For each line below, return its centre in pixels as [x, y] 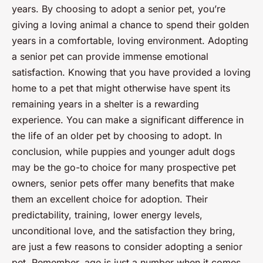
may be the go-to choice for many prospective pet [124, 167]
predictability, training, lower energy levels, [107, 215]
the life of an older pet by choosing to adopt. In [117, 135]
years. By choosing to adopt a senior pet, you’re [119, 9]
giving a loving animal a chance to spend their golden [130, 24]
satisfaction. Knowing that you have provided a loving [131, 72]
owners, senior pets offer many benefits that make [123, 183]
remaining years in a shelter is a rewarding [105, 104]
